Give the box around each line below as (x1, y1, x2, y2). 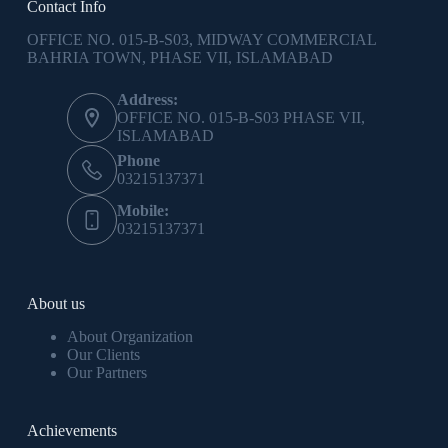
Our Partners (66, 364, 147, 382)
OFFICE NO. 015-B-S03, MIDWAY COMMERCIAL (26, 31, 376, 49)
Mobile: (116, 202, 169, 220)
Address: (116, 91, 178, 109)
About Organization (66, 328, 193, 346)
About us (26, 295, 85, 313)
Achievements (26, 422, 117, 440)
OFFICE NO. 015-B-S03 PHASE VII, (116, 109, 365, 127)
